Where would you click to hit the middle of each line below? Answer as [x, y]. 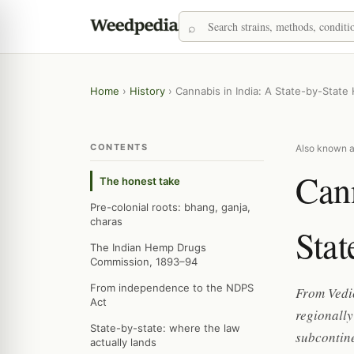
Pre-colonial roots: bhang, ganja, [170, 207]
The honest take [140, 181]
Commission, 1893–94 [144, 262]
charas [106, 221]
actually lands [123, 342]
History [147, 91]
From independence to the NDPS [172, 288]
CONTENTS [119, 147]
